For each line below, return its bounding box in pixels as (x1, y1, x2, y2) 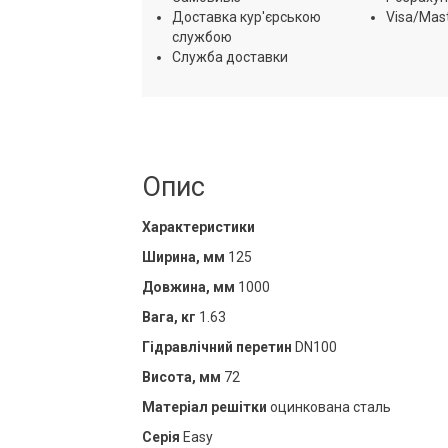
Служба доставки (171, 48, 288, 65)
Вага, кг (141, 308, 196, 325)
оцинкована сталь (266, 398, 391, 415)
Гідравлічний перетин (141, 338, 292, 355)
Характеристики (141, 218, 255, 235)
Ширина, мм (141, 248, 225, 265)
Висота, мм (141, 368, 221, 385)
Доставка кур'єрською (171, 8, 321, 25)
